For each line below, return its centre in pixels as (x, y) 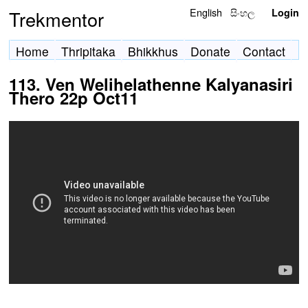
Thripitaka (88, 51)
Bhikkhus (153, 51)
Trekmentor (56, 19)
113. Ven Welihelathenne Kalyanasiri (151, 84)
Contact (264, 51)
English (206, 12)
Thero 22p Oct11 (74, 98)
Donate (210, 51)
